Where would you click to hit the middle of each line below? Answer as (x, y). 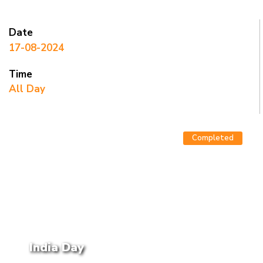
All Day (27, 89)
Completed (213, 138)
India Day (57, 248)
